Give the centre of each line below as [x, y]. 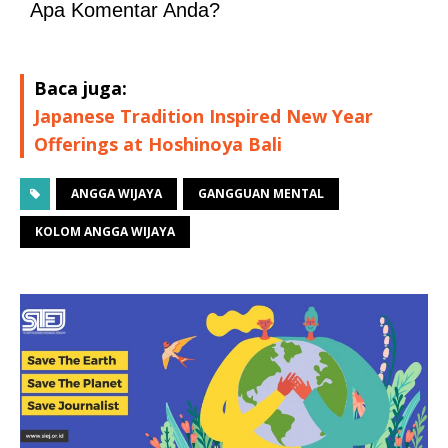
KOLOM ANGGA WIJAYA [105, 231]
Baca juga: [80, 87]
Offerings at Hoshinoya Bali [158, 143]
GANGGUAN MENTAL [261, 193]
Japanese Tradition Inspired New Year [203, 115]
